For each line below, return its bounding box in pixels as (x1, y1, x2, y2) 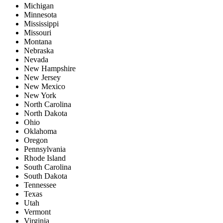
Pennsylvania (24, 145, 66, 154)
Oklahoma (24, 127, 57, 136)
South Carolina (24, 163, 71, 172)
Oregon (24, 136, 48, 145)
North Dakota (24, 109, 67, 118)
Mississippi (24, 19, 59, 28)
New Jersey (24, 73, 61, 82)
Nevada (24, 55, 48, 64)
